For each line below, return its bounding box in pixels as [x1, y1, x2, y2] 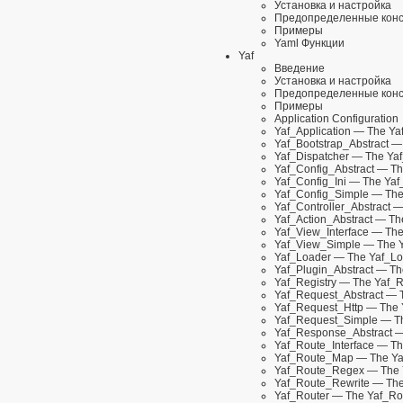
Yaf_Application [274, 125, 351, 139]
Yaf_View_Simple [274, 238, 361, 252]
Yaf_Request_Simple [274, 314, 378, 327]
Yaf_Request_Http [274, 301, 363, 315]
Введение [274, 62, 325, 76]
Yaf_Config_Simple [274, 188, 369, 201]
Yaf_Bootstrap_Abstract [274, 138, 389, 151]
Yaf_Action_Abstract [274, 213, 372, 227]
